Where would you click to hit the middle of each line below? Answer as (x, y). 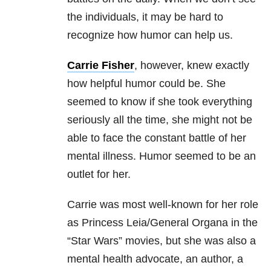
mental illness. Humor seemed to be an (162, 156)
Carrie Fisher (101, 66)
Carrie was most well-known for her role (163, 205)
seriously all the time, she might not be (160, 120)
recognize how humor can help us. (150, 35)
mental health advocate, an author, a (155, 259)
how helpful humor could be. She (146, 84)
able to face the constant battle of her (157, 138)
